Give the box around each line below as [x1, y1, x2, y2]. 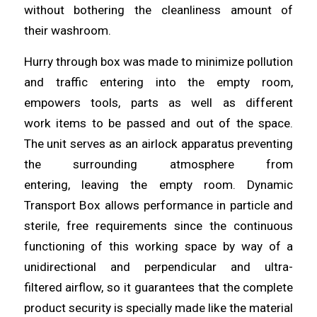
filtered [23, 280, 66, 295]
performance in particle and [143, 198, 294, 213]
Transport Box [23, 198, 105, 213]
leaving [81, 178, 131, 192]
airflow [65, 280, 102, 295]
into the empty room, [155, 75, 294, 90]
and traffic [23, 75, 100, 90]
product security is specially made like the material [23, 301, 294, 316]
